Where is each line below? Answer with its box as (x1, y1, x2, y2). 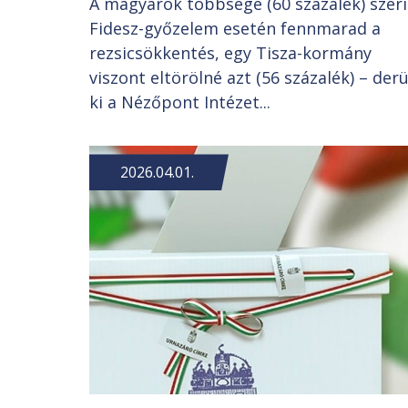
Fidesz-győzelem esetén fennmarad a (89, 17, 381, 40)
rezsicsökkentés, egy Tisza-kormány (89, 42, 372, 65)
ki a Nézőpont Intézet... (89, 91, 270, 114)
